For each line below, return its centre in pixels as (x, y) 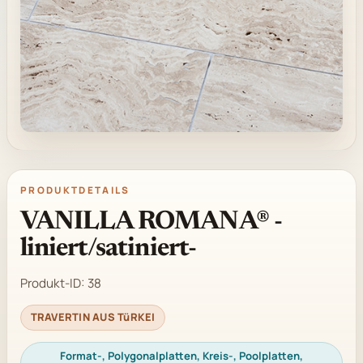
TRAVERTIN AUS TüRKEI (93, 317)
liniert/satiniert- (108, 248)
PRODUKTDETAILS (75, 190)
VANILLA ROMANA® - (151, 222)
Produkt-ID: (54, 284)
